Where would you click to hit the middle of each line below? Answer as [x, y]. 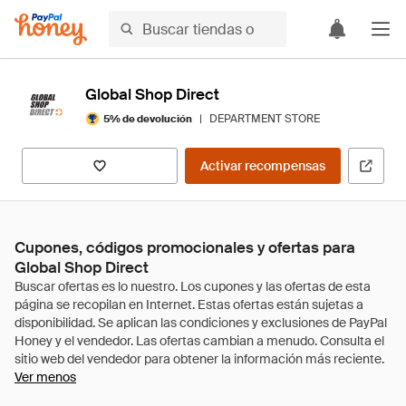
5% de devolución [148, 118]
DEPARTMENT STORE [265, 119]
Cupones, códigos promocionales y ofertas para [185, 247]
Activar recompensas [263, 166]
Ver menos [45, 377]
